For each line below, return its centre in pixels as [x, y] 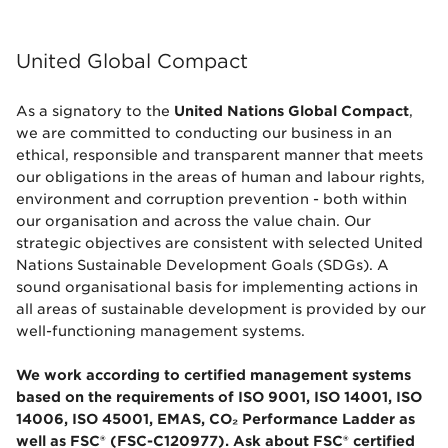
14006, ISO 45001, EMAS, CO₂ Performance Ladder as [215, 419]
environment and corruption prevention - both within [211, 199]
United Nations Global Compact [291, 111]
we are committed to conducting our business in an [204, 133]
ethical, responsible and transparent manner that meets [219, 155]
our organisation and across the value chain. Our [193, 221]
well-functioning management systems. [162, 331]
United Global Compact [132, 61]
